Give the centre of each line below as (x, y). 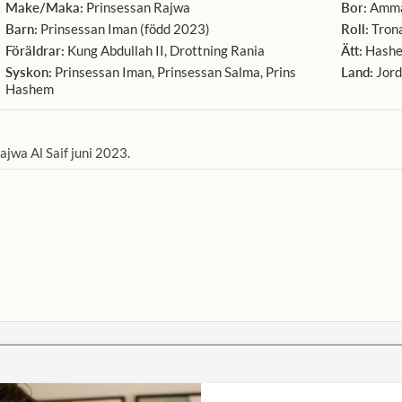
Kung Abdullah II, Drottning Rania (165, 51)
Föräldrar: (35, 51)
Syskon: (29, 72)
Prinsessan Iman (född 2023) (124, 29)
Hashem (30, 89)
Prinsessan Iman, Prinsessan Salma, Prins (175, 72)
